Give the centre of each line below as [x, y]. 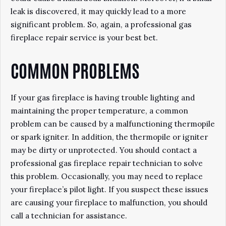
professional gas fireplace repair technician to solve [107, 163]
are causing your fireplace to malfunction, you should [109, 203]
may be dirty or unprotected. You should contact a [104, 150]
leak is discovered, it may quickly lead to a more [98, 11]
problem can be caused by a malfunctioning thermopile [113, 124]
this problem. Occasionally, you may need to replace [107, 176]
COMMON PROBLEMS [75, 73]
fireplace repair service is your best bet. [84, 38]
